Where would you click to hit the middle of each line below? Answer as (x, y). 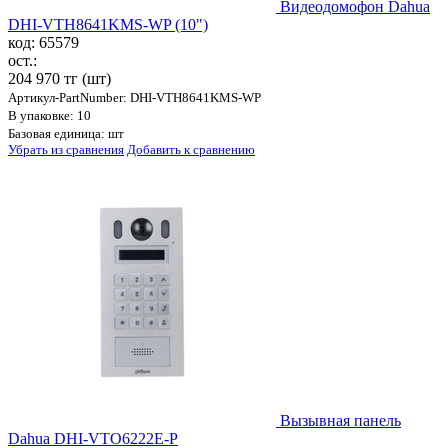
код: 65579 (43, 43)
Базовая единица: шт (66, 134)
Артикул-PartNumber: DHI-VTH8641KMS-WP (134, 98)
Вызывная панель (340, 421)
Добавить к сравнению (191, 150)
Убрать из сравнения (66, 150)
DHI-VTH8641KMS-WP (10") (108, 25)
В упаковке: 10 (49, 116)
